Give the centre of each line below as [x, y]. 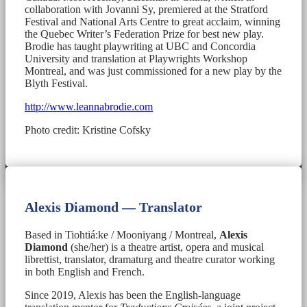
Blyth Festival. [56, 83]
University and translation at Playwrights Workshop [136, 58]
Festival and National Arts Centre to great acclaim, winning [152, 21]
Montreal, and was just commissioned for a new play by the [153, 71]
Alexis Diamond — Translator [113, 207]
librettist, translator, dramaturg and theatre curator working [150, 259]
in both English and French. [85, 271]
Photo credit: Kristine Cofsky [88, 130]
